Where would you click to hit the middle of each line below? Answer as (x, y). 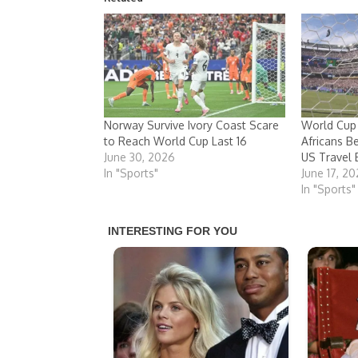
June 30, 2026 (139, 157)
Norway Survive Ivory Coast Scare (191, 125)
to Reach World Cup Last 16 (175, 141)
